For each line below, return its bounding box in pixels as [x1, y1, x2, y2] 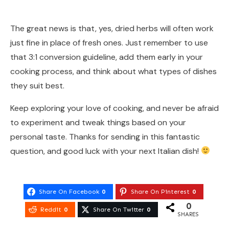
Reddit [40, 205, 61, 213]
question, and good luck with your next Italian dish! [10, 145, 201, 156]
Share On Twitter [93, 205, 144, 213]
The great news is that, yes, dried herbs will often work [10, 22, 214, 34]
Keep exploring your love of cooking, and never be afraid [10, 102, 219, 113]
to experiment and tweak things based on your [10, 117, 186, 128]
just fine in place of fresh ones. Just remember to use [10, 37, 208, 48]
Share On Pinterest [130, 188, 190, 196]
